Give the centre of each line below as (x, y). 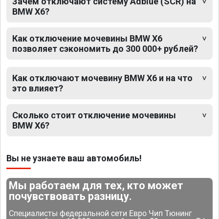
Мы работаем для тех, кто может (96, 186)
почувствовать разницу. (71, 197)
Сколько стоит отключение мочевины (94, 115)
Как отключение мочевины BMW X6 (87, 39)
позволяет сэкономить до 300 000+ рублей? (105, 49)
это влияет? (38, 88)
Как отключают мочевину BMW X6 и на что (102, 78)
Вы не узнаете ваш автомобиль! (74, 158)
